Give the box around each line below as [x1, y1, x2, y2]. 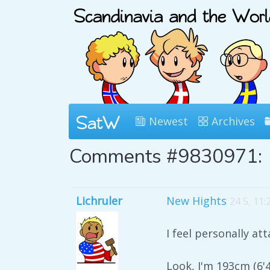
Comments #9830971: [69, 143, 262, 169]
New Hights [166, 193, 227, 208]
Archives [209, 114, 255, 128]
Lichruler [76, 193, 122, 208]
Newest [146, 114, 188, 128]
